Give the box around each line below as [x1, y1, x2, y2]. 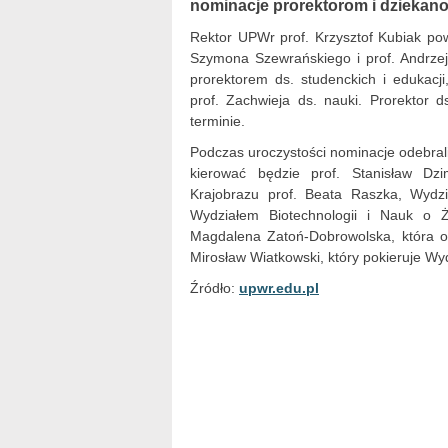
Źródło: [190, 280, 239, 296]
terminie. [190, 113, 245, 129]
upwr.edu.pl [239, 280, 319, 296]
